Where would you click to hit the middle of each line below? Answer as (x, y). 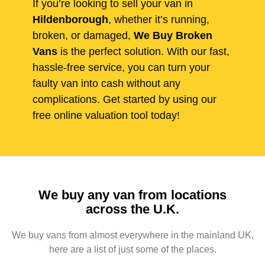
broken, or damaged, (83, 36)
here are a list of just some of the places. (132, 250)
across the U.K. (132, 209)
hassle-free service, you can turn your (121, 68)
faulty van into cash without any (106, 84)
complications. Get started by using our (125, 100)
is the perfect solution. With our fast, (143, 52)
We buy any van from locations (132, 195)
